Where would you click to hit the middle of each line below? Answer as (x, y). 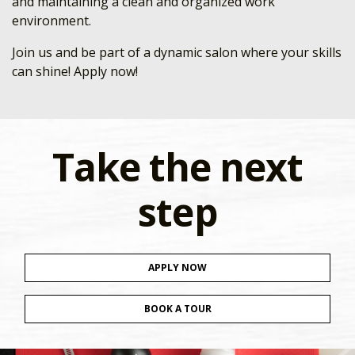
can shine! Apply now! (75, 71)
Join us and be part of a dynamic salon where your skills (177, 52)
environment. (52, 21)
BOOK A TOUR (177, 309)
